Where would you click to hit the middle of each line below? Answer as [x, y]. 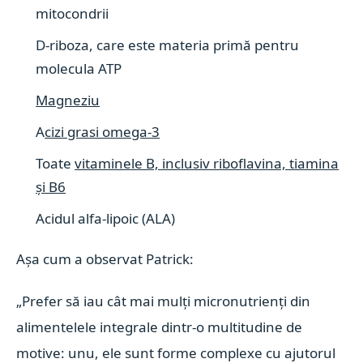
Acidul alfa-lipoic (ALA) [106, 218]
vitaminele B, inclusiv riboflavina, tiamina [207, 163]
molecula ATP [79, 68]
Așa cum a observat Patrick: [105, 259]
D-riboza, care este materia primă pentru [168, 45]
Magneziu [68, 100]
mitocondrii [73, 13]
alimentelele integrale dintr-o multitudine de [160, 327]
